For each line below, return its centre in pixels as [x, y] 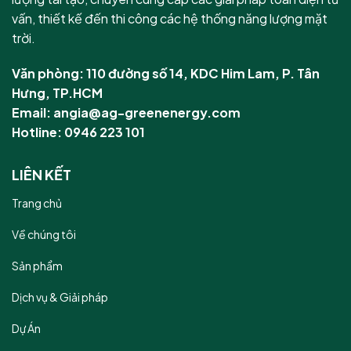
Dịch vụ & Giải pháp [60, 297]
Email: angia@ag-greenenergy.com [126, 113]
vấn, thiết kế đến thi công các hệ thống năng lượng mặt [170, 18]
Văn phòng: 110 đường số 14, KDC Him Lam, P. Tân [166, 74]
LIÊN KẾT [42, 175]
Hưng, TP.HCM [57, 93]
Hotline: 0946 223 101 [78, 132]
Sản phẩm [37, 266]
